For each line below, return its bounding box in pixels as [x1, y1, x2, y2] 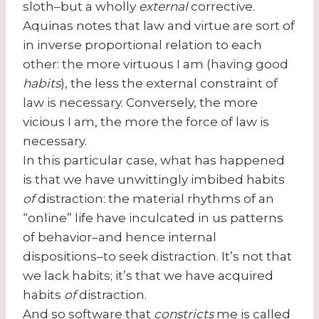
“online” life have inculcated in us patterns [23, 210, 283, 225]
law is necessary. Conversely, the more [23, 95, 258, 110]
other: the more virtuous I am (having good [23, 56, 288, 71]
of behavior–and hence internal [23, 229, 216, 244]
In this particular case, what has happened [23, 152, 285, 167]
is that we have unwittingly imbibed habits [23, 172, 285, 187]
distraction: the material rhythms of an [35, 191, 274, 206]
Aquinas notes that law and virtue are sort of [23, 18, 295, 33]
